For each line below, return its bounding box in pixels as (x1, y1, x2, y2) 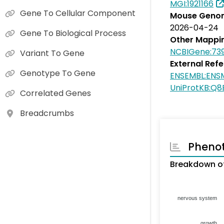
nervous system (177, 194, 217, 201)
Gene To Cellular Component (20, 7, 135, 19)
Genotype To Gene (20, 67, 95, 79)
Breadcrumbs (20, 107, 74, 119)
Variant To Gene (20, 47, 84, 59)
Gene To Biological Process (20, 27, 126, 39)
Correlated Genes (20, 87, 91, 99)
